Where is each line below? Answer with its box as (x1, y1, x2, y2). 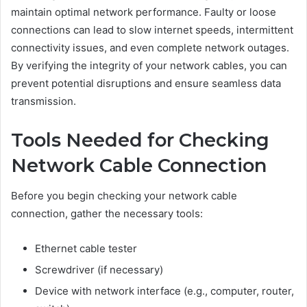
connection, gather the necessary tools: (11, 207, 203, 221)
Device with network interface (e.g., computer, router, (35, 284, 294, 298)
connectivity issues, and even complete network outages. (11, 40, 289, 54)
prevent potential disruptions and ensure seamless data (11, 76, 281, 90)
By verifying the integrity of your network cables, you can (11, 58, 287, 72)
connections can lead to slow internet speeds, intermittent (11, 23, 293, 36)
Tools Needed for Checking (11, 128, 269, 151)
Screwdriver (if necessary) (35, 263, 163, 277)
